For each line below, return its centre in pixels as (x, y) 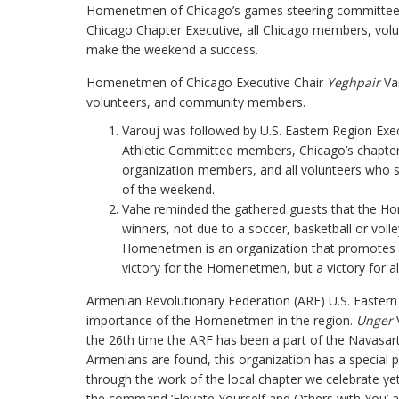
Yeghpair (354, 82)
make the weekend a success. (172, 49)
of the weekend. (168, 189)
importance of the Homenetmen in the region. (221, 320)
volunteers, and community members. (196, 102)
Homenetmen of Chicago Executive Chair (207, 82)
